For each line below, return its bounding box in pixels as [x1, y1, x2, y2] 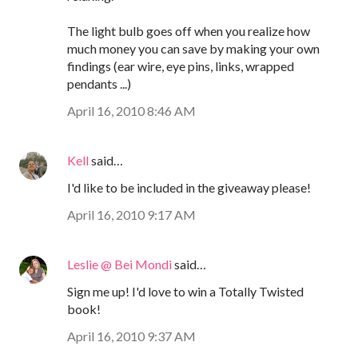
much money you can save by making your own [67, 40, 320, 56]
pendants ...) [67, 75, 131, 91]
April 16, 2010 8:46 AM [67, 102, 196, 118]
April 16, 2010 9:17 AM [67, 206, 196, 222]
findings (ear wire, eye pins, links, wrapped [67, 58, 294, 74]
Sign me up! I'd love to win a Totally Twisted [67, 283, 304, 299]
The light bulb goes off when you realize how [67, 22, 310, 38]
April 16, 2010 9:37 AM [67, 328, 196, 344]
